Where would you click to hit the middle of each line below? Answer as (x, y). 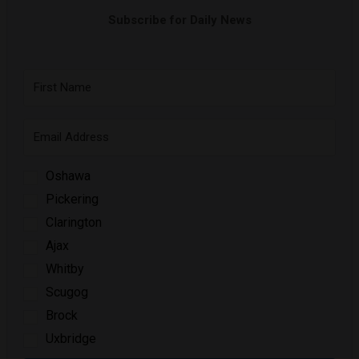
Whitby (65, 269)
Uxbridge (71, 339)
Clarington (74, 222)
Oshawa (68, 176)
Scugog (67, 292)
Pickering (72, 199)
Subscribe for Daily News (179, 20)
